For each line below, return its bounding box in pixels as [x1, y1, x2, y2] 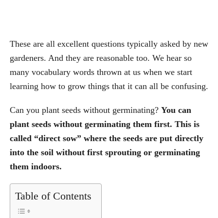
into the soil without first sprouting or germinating [10, 147, 200, 157]
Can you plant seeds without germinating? [10, 105, 161, 115]
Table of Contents [15, 190, 91, 202]
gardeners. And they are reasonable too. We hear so [10, 53, 192, 63]
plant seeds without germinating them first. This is [10, 119, 200, 129]
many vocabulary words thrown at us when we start [10, 67, 192, 77]
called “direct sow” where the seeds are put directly [10, 133, 203, 143]
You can [161, 105, 191, 115]
